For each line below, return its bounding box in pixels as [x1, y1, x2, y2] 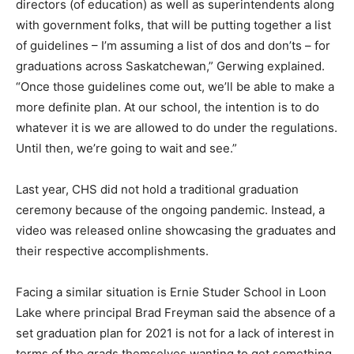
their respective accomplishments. [16, 243, 209, 258]
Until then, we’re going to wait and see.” [16, 140, 237, 156]
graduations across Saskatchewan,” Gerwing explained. [16, 58, 325, 73]
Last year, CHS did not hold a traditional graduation [16, 181, 299, 197]
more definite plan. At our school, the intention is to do [16, 99, 319, 115]
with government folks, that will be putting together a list [16, 17, 331, 32]
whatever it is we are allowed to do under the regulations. [16, 119, 337, 135]
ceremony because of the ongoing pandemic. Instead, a [16, 201, 325, 217]
